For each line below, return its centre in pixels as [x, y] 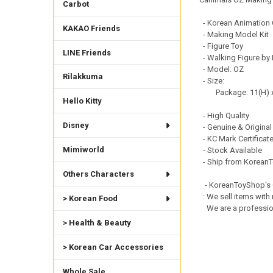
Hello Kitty [82, 101]
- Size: [212, 81]
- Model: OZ [221, 69]
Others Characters [98, 174]
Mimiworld [83, 150]
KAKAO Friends [91, 28]
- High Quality [224, 116]
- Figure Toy [221, 46]
